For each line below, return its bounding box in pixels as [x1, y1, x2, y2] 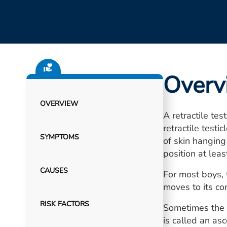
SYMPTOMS [40, 132, 79, 142]
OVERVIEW [40, 99, 78, 108]
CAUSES [40, 166, 68, 175]
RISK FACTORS [40, 199, 89, 209]
